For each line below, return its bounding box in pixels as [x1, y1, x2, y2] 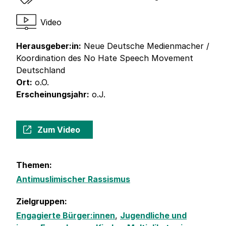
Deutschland [16, 65, 65, 76]
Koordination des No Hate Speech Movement [16, 53, 193, 64]
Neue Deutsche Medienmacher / [81, 41, 209, 51]
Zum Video [37, 125, 80, 135]
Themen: [16, 160, 52, 171]
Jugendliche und [120, 210, 187, 221]
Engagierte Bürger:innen [16, 210, 115, 221]
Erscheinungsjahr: [16, 89, 89, 100]
